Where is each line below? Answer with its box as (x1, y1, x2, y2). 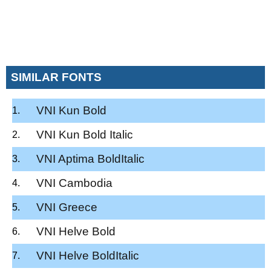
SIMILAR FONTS (11, 70, 102, 83)
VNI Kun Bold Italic (36, 128, 133, 141)
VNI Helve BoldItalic (36, 249, 139, 262)
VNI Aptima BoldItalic (36, 152, 145, 165)
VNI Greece (36, 200, 97, 214)
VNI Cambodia (36, 176, 113, 189)
